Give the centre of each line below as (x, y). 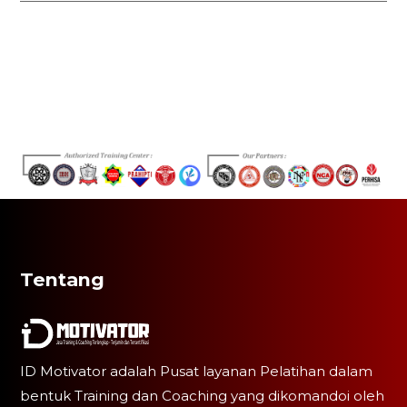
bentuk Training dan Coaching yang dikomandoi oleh (203, 395)
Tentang (63, 279)
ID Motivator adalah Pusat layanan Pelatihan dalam (197, 371)
